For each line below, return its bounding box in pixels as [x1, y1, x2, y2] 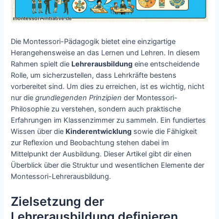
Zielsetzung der [11, 194, 105, 209]
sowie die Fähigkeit [131, 127, 197, 136]
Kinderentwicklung [66, 127, 132, 136]
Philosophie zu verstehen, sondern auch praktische [11, 105, 181, 114]
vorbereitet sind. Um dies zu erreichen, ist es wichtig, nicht [11, 82, 205, 91]
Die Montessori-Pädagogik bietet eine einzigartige [11, 37, 176, 46]
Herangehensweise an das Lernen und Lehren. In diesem [11, 48, 200, 58]
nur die [11, 93, 36, 103]
